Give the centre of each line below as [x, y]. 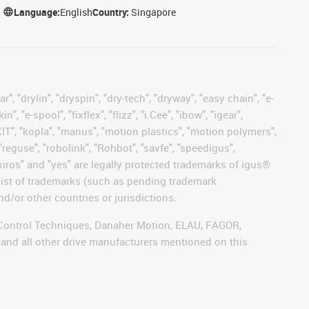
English [77, 12]
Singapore [154, 12]
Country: [112, 12]
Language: [37, 12]
